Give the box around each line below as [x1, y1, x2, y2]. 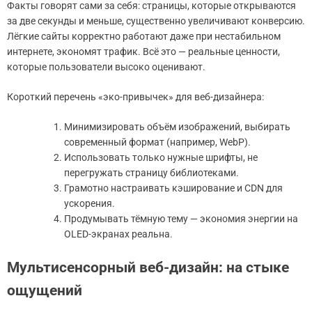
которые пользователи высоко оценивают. [7, 61, 205, 72]
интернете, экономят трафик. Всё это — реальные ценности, [7, 45, 280, 57]
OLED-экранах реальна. [64, 228, 173, 240]
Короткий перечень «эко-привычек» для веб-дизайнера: [7, 91, 264, 102]
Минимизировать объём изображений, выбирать [64, 120, 290, 132]
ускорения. [64, 197, 115, 209]
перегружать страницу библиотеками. [64, 166, 239, 178]
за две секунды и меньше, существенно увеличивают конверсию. [7, 15, 305, 26]
